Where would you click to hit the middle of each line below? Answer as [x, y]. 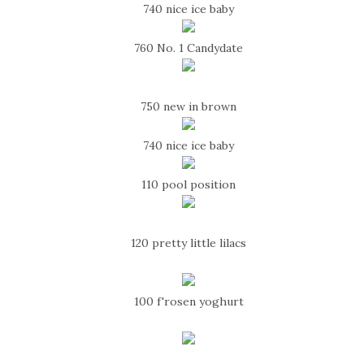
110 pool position [189, 185]
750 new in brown [189, 107]
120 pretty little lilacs [189, 243]
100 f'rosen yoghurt [188, 302]
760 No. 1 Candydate [189, 48]
